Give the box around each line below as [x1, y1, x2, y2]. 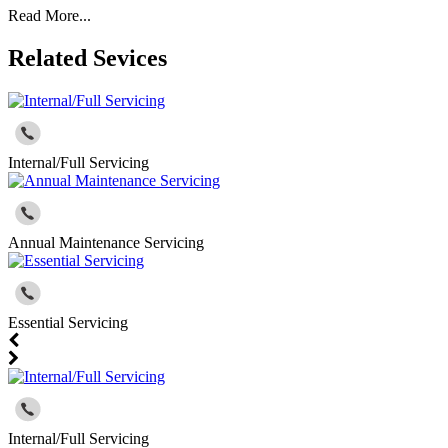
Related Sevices [8, 44, 167, 71]
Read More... [8, 7, 91, 25]
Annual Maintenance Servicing [8, 233, 204, 251]
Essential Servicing [8, 313, 128, 331]
